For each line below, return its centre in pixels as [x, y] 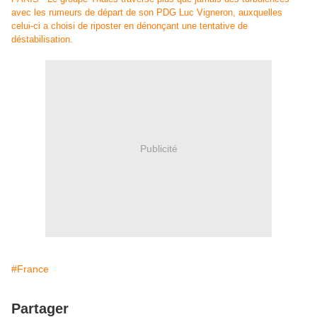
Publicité [158, 148]
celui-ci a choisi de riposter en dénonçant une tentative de [129, 26]
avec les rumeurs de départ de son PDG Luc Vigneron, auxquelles [147, 13]
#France [30, 269]
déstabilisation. [42, 40]
